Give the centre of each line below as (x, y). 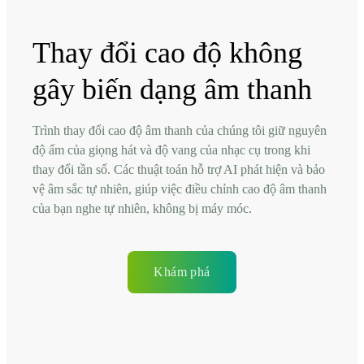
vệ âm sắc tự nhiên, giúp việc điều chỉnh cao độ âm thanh (180, 188)
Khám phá (182, 271)
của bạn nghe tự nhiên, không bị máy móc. (142, 208)
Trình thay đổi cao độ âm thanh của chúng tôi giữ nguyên (180, 130)
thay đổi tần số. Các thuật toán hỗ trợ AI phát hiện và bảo (179, 169)
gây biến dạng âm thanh (172, 89)
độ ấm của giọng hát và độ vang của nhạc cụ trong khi (171, 149)
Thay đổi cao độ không (167, 52)
